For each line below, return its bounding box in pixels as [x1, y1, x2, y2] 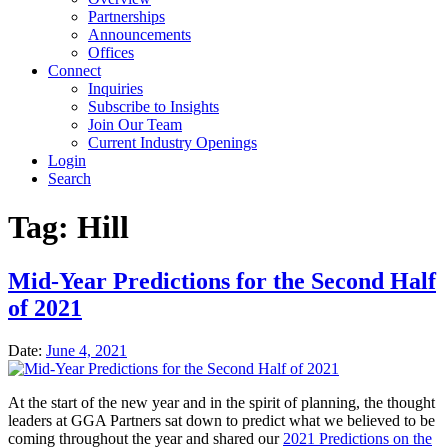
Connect [48, 62, 101, 79]
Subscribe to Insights [88, 98, 219, 115]
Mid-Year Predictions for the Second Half [8, 267, 436, 294]
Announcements [88, 26, 191, 43]
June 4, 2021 [46, 341, 127, 359]
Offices [88, 44, 134, 61]
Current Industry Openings [88, 134, 257, 151]
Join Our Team [88, 116, 182, 133]
